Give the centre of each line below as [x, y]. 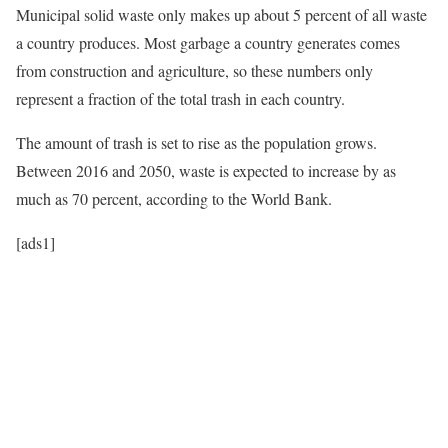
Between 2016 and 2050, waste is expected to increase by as [206, 170]
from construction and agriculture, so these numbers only [194, 70]
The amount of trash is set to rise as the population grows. [196, 142]
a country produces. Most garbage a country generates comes [208, 42]
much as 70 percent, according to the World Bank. [174, 198]
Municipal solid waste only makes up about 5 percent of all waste [221, 14]
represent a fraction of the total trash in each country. [180, 98]
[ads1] [35, 242]
